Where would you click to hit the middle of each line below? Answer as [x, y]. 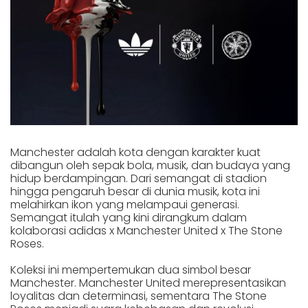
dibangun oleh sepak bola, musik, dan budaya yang [150, 166]
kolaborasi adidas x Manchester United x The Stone [146, 231]
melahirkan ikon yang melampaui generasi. [125, 205]
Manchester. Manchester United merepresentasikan [148, 283]
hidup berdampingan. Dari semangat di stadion [139, 179]
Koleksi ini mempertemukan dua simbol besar [131, 270]
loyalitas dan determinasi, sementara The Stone [139, 296]
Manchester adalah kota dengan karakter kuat [135, 153]
